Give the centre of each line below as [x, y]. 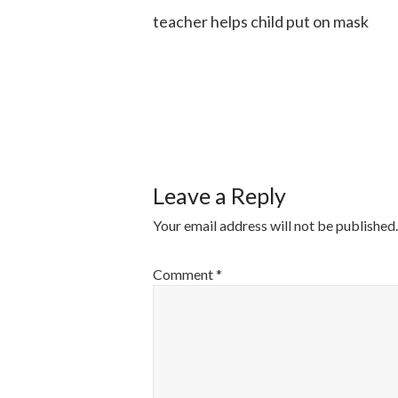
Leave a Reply [219, 195]
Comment [184, 274]
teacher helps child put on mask [261, 21]
